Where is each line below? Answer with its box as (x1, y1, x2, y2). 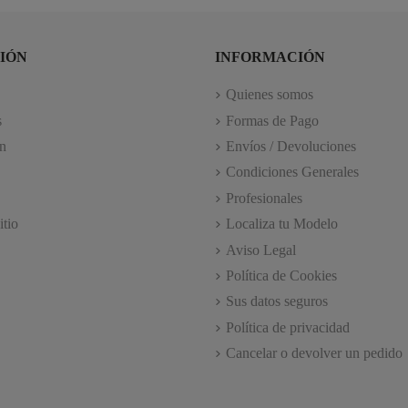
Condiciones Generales (226, 164, 359, 180)
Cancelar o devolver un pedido (226, 345, 403, 362)
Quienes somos (226, 87, 313, 103)
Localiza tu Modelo (226, 216, 338, 232)
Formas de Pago (226, 112, 319, 128)
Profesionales (226, 189, 302, 206)
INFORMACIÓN (215, 49, 325, 66)
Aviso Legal (226, 241, 296, 258)
